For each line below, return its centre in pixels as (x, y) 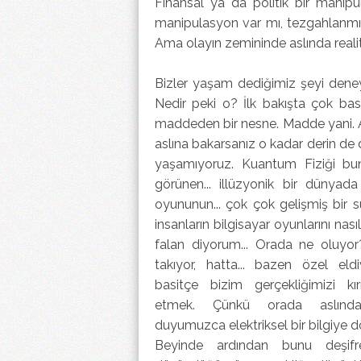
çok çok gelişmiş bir (289, 204)
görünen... (187, 184)
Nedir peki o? (199, 103)
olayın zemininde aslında (260, 43)
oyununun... (191, 204)
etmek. (184, 305)
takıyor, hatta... (205, 264)
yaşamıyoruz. (198, 164)
